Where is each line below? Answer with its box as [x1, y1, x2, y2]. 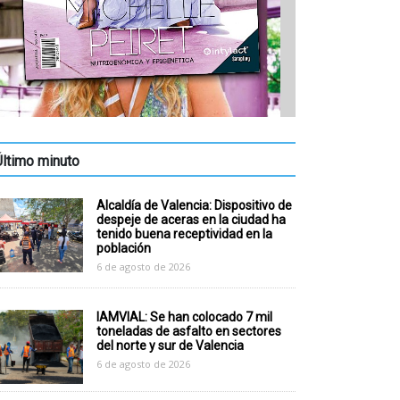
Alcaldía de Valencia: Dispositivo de [96, 197, 292, 212]
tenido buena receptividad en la [96, 226, 272, 241]
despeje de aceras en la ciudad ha [96, 212, 286, 227]
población [96, 240, 151, 255]
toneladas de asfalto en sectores [96, 323, 281, 338]
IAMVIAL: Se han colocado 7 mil [96, 309, 272, 324]
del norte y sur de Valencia [96, 337, 244, 353]
